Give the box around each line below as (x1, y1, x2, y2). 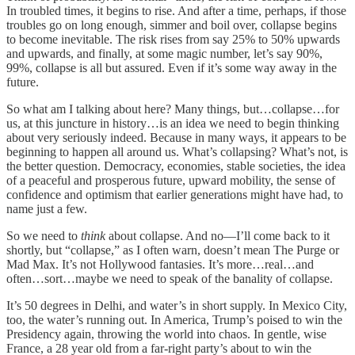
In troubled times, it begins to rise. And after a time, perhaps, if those (6, 4, 346, 18)
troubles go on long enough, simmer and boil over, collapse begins (6, 18, 337, 32)
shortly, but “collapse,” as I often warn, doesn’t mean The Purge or (6, 243, 339, 258)
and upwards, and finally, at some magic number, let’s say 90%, (6, 47, 323, 61)
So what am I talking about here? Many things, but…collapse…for (6, 102, 339, 116)
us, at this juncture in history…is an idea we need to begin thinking (6, 116, 339, 131)
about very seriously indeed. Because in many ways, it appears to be (6, 131, 346, 145)
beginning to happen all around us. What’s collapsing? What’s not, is (6, 145, 348, 159)
